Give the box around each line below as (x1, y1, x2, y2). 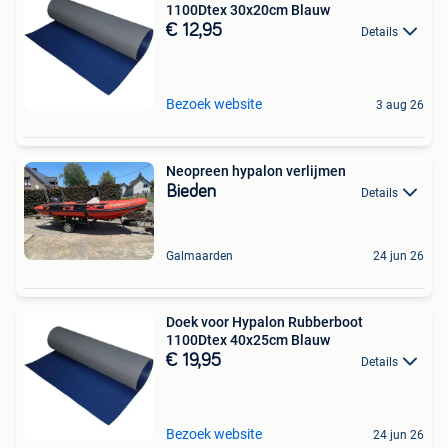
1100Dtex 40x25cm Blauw (166, 331, 330, 348)
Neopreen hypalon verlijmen (166, 162, 346, 179)
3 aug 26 (376, 97, 424, 112)
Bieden (166, 182, 216, 201)
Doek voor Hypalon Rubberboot (166, 313, 363, 330)
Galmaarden (166, 248, 233, 263)
